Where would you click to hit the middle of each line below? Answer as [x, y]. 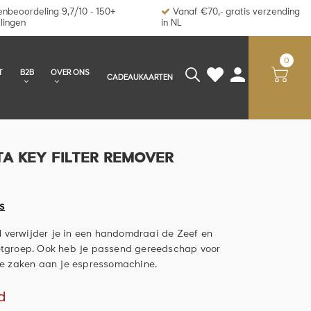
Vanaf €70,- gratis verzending [235, 12]
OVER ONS [70, 73]
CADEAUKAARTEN [140, 78]
